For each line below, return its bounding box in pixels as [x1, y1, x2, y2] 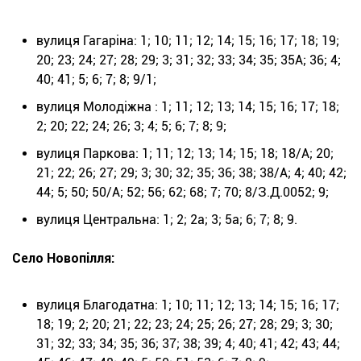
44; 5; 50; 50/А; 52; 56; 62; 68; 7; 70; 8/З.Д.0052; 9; [36, 185, 329, 201]
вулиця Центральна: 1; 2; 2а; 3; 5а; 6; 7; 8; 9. [36, 212, 297, 228]
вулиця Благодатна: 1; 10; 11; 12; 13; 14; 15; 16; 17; [36, 297, 339, 313]
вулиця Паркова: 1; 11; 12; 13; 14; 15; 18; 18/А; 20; [36, 146, 334, 162]
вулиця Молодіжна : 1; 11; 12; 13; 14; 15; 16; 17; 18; [36, 99, 339, 115]
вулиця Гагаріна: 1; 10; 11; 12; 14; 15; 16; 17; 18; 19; [36, 33, 339, 49]
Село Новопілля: [12, 251, 114, 267]
